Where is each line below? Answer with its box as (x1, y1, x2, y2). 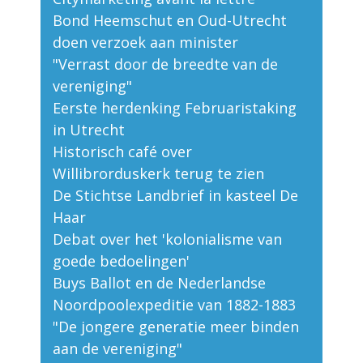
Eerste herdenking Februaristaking (53, 98, 297, 118)
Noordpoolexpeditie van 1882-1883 (53, 295, 296, 315)
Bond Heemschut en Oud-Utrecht (53, 11, 287, 31)
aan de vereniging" (53, 339, 182, 359)
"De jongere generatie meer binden (53, 317, 299, 337)
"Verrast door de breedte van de (53, 54, 278, 75)
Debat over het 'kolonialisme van (53, 229, 282, 250)
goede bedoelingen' (53, 251, 190, 271)
